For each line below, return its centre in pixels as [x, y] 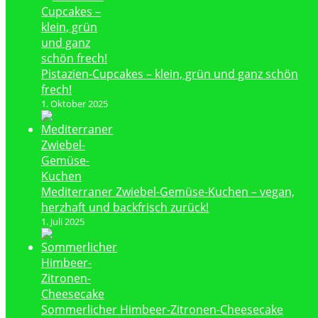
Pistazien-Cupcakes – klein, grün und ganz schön [170, 74]
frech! [56, 90]
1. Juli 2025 [63, 222]
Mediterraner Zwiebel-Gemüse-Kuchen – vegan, [168, 192]
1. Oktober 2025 [75, 104]
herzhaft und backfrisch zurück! [125, 208]
